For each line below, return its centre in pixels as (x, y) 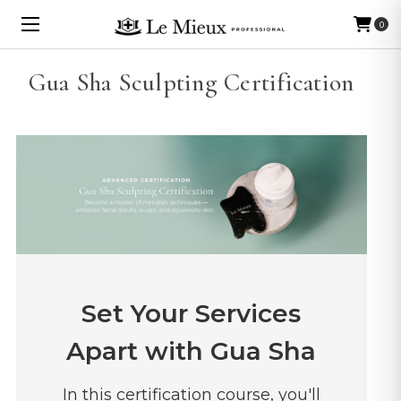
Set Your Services (191, 313)
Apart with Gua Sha (191, 350)
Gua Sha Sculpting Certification (191, 82)
